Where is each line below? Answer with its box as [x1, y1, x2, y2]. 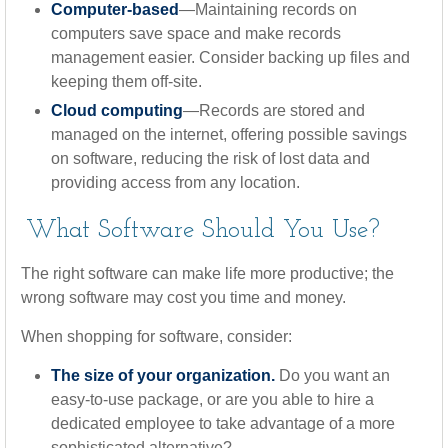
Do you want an [275, 367, 390, 384]
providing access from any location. [51, 174, 300, 191]
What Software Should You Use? [26, 217, 380, 244]
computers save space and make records [51, 25, 341, 42]
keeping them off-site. [51, 73, 202, 90]
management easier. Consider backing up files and [51, 49, 410, 66]
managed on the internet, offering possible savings [51, 126, 407, 143]
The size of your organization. [51, 367, 275, 384]
